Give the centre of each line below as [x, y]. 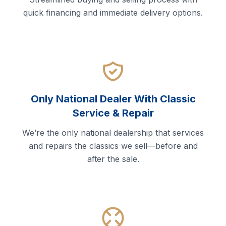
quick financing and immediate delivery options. [113, 13]
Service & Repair [113, 113]
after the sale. [113, 159]
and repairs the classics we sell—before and [113, 146]
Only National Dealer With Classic [113, 99]
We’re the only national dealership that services [113, 133]
